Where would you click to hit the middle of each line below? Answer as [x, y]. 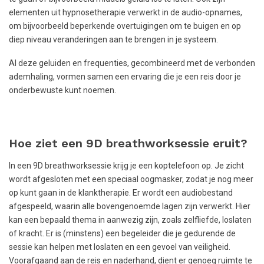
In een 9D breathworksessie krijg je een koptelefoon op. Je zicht [126, 166]
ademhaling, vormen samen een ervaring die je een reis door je [125, 76]
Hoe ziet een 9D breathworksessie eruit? [128, 143]
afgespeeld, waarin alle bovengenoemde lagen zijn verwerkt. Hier [130, 207]
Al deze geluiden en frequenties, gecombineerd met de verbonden [132, 63]
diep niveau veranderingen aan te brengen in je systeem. [113, 39]
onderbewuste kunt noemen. [62, 90]
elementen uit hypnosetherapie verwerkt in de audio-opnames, [126, 12]
